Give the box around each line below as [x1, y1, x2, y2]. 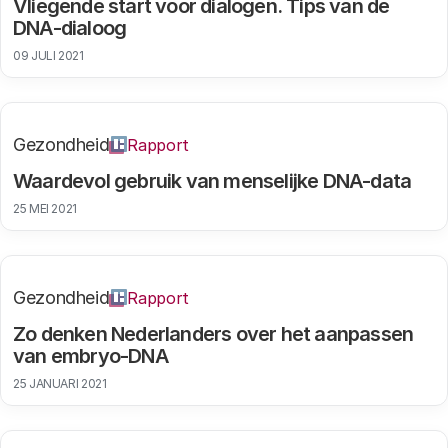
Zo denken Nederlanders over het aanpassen [13, 322, 414, 346]
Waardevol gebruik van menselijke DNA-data [13, 169, 412, 193]
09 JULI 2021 [13, 48, 84, 63]
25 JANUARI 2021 [13, 376, 107, 391]
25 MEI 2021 [13, 201, 78, 216]
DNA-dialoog [13, 16, 127, 40]
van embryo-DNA [13, 344, 169, 368]
